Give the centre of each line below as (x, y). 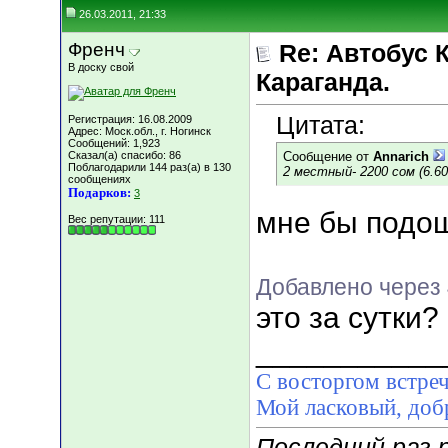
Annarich (401, 157)
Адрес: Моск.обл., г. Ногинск (139, 131)
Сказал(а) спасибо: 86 (124, 155)
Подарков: (99, 192)
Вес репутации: (108, 219)
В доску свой (101, 67)
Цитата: (320, 125)
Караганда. (323, 82)
